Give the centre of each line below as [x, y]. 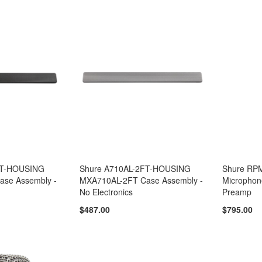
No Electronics [106, 192]
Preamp [237, 192]
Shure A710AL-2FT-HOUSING [135, 168]
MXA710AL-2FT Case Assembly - [142, 180]
